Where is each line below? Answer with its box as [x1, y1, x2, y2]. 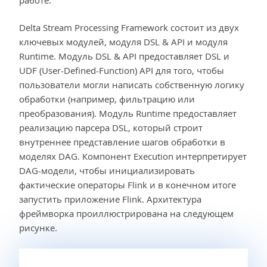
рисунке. [19, 222, 57, 234]
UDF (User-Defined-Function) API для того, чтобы [19, 64, 224, 77]
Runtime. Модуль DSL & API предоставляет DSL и [19, 50, 229, 63]
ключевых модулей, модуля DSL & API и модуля [19, 36, 228, 48]
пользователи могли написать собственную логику [19, 79, 244, 91]
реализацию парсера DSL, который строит [19, 122, 203, 134]
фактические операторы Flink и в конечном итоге [19, 179, 236, 191]
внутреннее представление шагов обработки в [19, 136, 225, 148]
